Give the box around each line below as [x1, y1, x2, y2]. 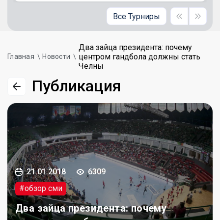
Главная [7, 53, 34, 60]
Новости [42, 53, 71, 60]
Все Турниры [113, 11, 160, 21]
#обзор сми [19, 184, 62, 193]
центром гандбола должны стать [78, 52, 200, 61]
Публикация [32, 77, 121, 95]
